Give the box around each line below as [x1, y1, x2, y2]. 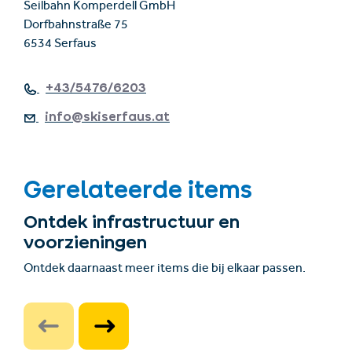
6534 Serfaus [24, 38, 97, 52]
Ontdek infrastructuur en [24, 215, 240, 229]
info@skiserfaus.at [45, 112, 170, 122]
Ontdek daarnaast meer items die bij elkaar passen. [24, 263, 306, 277]
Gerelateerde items [24, 181, 252, 199]
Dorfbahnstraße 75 [24, 20, 128, 33]
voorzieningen [24, 236, 147, 249]
